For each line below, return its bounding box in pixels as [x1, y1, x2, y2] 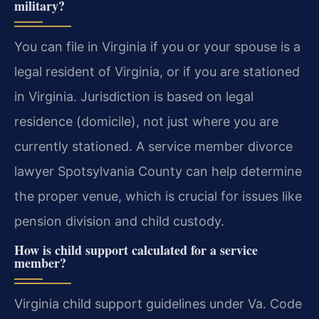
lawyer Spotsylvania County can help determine [14, 163, 302, 179]
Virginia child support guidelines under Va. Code [14, 296, 302, 311]
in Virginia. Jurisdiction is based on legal [14, 88, 253, 104]
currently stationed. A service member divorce [14, 138, 293, 154]
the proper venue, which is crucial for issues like [14, 188, 302, 204]
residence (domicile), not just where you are [14, 113, 278, 129]
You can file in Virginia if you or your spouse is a [14, 38, 300, 54]
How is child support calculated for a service [14, 241, 258, 259]
